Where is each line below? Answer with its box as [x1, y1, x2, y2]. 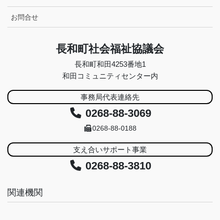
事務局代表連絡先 [81, 92, 139, 101]
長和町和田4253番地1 [74, 60, 146, 68]
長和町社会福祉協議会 [56, 42, 164, 55]
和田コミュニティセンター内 [62, 72, 158, 80]
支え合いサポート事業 [73, 145, 147, 154]
